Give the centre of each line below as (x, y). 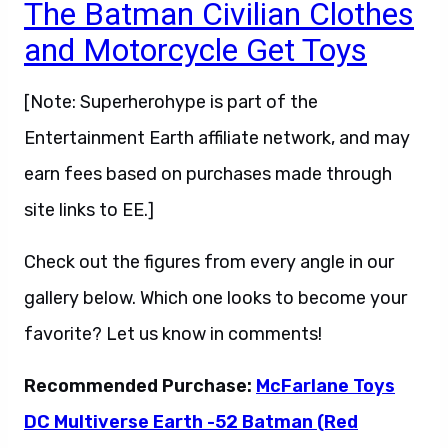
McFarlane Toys (325, 386)
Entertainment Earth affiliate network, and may (217, 138)
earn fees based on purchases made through (208, 174)
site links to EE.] (89, 210)
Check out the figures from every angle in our (209, 262)
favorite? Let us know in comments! (173, 334)
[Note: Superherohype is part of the (171, 102)
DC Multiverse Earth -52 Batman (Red (191, 422)
